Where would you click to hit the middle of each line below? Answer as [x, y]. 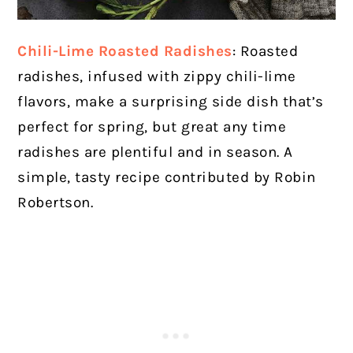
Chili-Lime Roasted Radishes [125, 51]
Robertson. [56, 202]
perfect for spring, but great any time [152, 126]
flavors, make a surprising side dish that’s [171, 101]
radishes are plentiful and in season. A [155, 152]
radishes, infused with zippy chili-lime [157, 76]
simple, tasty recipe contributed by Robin [167, 177]
